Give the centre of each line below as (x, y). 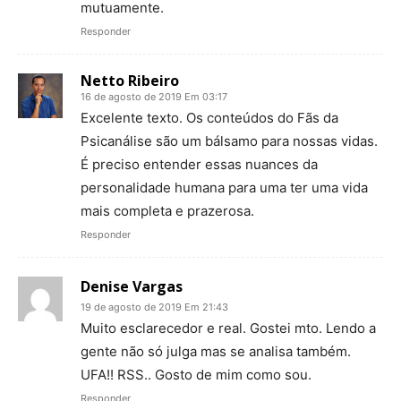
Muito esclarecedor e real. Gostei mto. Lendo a (228, 328)
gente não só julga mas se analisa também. (216, 351)
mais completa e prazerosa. (167, 210)
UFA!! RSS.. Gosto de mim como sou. (196, 374)
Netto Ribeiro (130, 80)
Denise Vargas (132, 286)
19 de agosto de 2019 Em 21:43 (154, 307)
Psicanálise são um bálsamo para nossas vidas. (229, 141)
